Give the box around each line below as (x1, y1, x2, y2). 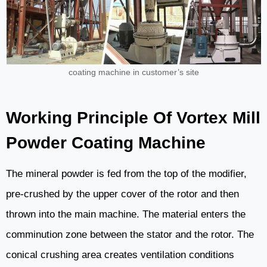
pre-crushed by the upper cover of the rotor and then (6, 188, 239, 200)
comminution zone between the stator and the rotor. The (6, 229, 254, 241)
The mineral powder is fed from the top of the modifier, (6, 168, 247, 180)
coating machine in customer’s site (68, 68, 199, 77)
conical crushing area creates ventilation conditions (6, 249, 234, 261)
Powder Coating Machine (6, 133, 206, 153)
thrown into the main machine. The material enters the (6, 209, 246, 221)
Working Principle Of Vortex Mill (6, 108, 260, 128)
